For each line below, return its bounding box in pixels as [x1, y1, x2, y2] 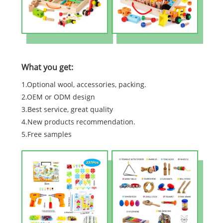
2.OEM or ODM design [21, 92, 95, 102]
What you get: [21, 62, 73, 73]
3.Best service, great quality [21, 105, 113, 114]
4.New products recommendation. [21, 117, 135, 127]
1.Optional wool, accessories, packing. [21, 80, 146, 90]
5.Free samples [21, 129, 72, 139]
